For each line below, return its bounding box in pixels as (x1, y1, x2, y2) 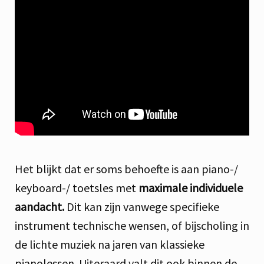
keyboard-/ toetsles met (15, 180, 138, 195)
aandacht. (15, 199, 64, 214)
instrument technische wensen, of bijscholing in (15, 217, 249, 233)
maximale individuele (138, 180, 243, 195)
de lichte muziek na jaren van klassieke (15, 236, 204, 252)
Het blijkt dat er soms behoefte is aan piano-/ (15, 161, 238, 176)
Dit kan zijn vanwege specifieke (64, 199, 219, 214)
